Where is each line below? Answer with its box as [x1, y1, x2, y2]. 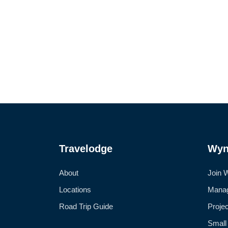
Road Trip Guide [59, 202, 113, 211]
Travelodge [59, 142, 112, 154]
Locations [59, 185, 91, 194]
